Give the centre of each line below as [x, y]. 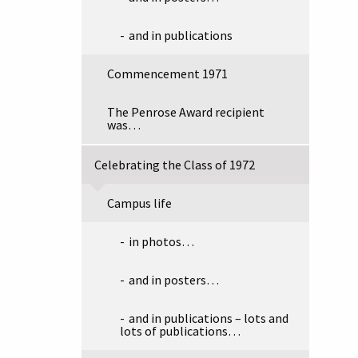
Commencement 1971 [167, 74]
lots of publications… [180, 331]
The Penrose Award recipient [186, 112]
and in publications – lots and [209, 318]
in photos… [161, 241]
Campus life [139, 203]
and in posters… [174, 280]
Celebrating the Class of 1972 [175, 165]
